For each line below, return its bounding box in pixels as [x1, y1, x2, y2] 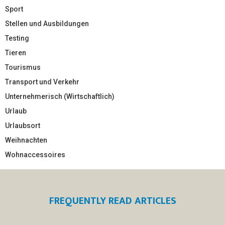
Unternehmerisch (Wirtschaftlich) [5, 92, 115, 100]
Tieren [5, 48, 26, 57]
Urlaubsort [5, 121, 40, 130]
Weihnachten [5, 136, 47, 144]
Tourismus [5, 63, 41, 71]
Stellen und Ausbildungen [5, 19, 89, 28]
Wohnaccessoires [5, 150, 65, 159]
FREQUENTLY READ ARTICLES [49, 192, 176, 209]
